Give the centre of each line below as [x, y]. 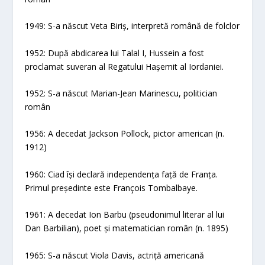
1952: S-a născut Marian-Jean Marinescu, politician [121, 93]
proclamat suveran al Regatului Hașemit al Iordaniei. [125, 66]
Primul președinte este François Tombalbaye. [112, 188]
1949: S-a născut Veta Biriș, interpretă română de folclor [132, 26]
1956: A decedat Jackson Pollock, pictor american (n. [125, 134]
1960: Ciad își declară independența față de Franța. [122, 174]
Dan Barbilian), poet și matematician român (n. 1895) [127, 228]
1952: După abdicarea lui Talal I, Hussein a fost [115, 53]
